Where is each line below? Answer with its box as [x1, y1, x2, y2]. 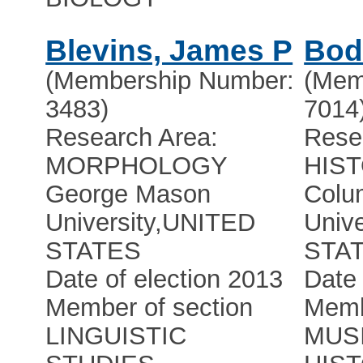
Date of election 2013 [45, 265, 284, 294]
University [45, 208, 156, 237]
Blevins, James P [45, 34, 293, 68]
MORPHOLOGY [45, 152, 228, 181]
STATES [45, 237, 142, 266]
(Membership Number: [45, 66, 295, 96]
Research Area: [45, 123, 219, 152]
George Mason [45, 180, 211, 209]
